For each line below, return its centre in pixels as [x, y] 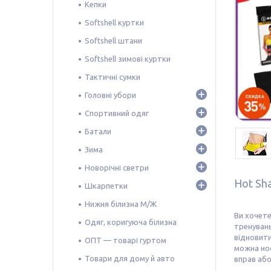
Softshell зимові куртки [128, 58]
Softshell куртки [114, 22]
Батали [98, 131]
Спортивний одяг [117, 113]
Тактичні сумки [113, 77]
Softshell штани [113, 40]
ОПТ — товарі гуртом [126, 240]
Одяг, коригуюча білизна [131, 222]
